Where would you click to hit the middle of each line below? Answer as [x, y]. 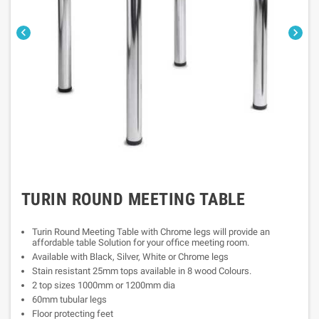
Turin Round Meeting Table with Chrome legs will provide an [151, 232]
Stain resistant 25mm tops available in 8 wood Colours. [142, 271]
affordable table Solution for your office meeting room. [141, 242]
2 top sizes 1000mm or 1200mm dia [104, 285]
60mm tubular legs [69, 299]
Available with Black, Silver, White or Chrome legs [130, 257]
